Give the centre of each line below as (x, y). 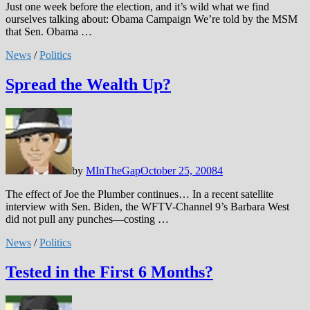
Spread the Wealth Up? (88, 85)
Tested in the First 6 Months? (109, 272)
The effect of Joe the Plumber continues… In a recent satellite (139, 194)
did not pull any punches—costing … (87, 219)
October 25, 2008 (179, 170)
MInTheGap (113, 170)
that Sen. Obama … (49, 32)
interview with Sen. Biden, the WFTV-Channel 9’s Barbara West (147, 206)
